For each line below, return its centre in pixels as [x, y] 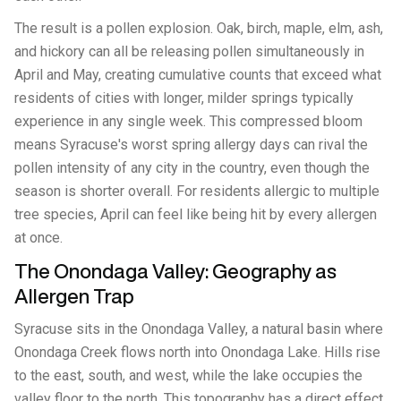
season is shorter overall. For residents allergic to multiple [197, 191]
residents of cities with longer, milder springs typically [184, 98]
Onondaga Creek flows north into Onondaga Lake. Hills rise [197, 352]
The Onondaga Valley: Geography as [175, 271]
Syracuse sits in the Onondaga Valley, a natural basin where [199, 329]
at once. [38, 238]
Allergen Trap [74, 296]
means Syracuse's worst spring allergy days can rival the [191, 145]
